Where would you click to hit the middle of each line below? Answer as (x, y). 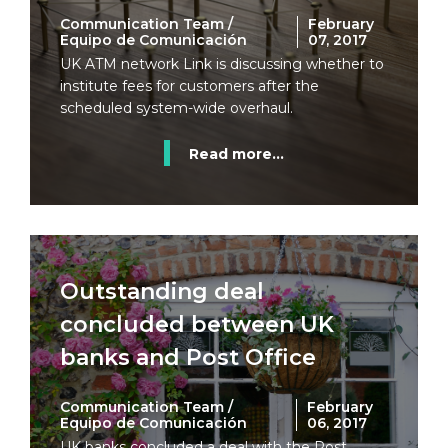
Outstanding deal (162, 291)
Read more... (236, 154)
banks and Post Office (188, 357)
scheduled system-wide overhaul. (176, 108)
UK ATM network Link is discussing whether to (222, 64)
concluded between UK (197, 324)
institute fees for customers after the (189, 86)
